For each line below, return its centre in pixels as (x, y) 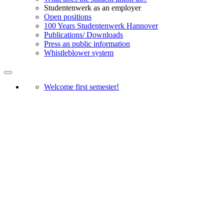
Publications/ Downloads (83, 35)
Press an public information (87, 44)
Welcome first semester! (81, 87)
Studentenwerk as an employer (92, 8)
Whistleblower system (79, 53)
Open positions (68, 17)
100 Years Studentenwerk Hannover (101, 26)
